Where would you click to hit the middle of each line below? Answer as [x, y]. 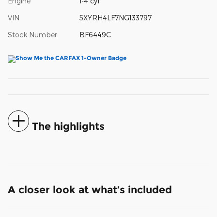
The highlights [68, 126]
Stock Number [32, 34]
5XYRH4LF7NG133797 [115, 17]
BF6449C [95, 34]
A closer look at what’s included [90, 189]
